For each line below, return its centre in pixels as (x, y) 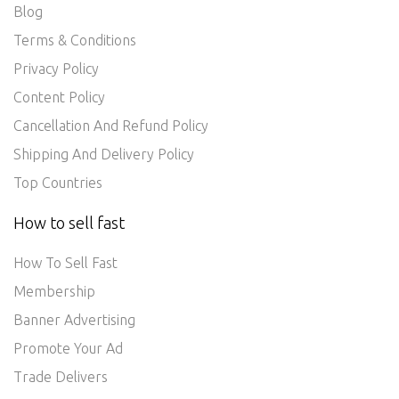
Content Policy (59, 97)
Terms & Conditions (75, 40)
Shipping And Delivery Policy (104, 154)
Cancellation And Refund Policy (111, 126)
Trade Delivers (61, 377)
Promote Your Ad (68, 348)
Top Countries (58, 183)
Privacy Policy (56, 69)
